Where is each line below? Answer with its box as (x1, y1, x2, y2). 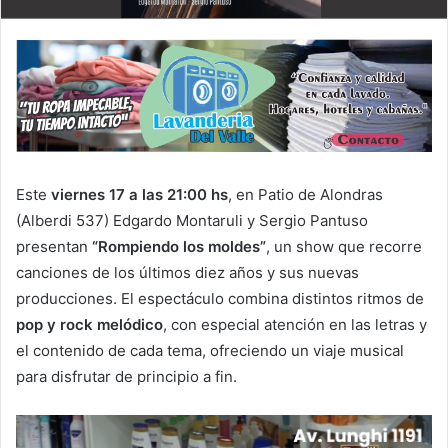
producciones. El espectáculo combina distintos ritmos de (16, 288, 424, 308)
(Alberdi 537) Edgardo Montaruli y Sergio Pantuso (16, 210, 368, 230)
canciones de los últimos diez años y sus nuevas (16, 262, 359, 282)
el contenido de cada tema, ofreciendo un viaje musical (16, 340, 404, 360)
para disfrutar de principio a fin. (16, 366, 237, 386)
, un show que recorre (266, 236, 422, 256)
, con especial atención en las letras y (163, 314, 427, 334)
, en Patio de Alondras (228, 184, 383, 204)
